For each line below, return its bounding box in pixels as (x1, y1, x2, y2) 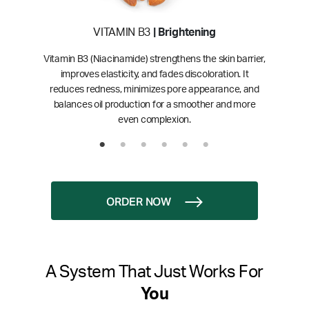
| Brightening (150, 27, 216, 39)
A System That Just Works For (46, 264, 263, 281)
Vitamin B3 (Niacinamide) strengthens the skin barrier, (43, 54, 266, 65)
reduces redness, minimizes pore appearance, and (50, 85, 259, 95)
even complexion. (118, 115, 191, 126)
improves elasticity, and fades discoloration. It (60, 70, 249, 80)
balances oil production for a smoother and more (53, 100, 256, 110)
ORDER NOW (106, 197, 171, 209)
